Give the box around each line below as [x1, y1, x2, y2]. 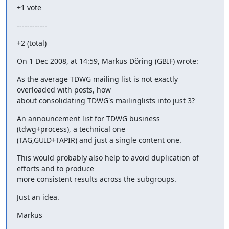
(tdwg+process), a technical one [16, 124, 125, 134]
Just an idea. [16, 192, 59, 202]
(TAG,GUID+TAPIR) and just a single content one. [16, 135, 181, 145]
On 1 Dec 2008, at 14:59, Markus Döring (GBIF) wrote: [16, 56, 198, 66]
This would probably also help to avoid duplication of [16, 153, 199, 163]
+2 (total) [16, 38, 47, 48]
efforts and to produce [16, 164, 94, 173]
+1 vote [16, 3, 41, 12]
